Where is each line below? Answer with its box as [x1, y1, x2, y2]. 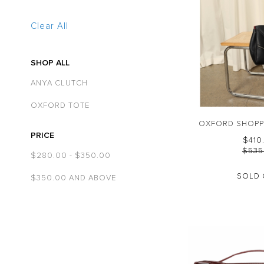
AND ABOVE [67, 174, 116, 182]
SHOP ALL [31, 58, 70, 68]
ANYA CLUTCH [31, 80, 88, 87]
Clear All [31, 22, 68, 31]
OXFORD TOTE [31, 102, 90, 110]
